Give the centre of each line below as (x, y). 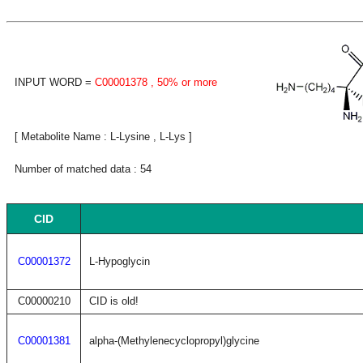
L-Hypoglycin (120, 261)
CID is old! (114, 301)
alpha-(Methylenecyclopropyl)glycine (174, 341)
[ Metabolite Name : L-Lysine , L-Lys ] (103, 137)
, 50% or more (182, 82)
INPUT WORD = (55, 82)
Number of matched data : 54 (83, 169)
